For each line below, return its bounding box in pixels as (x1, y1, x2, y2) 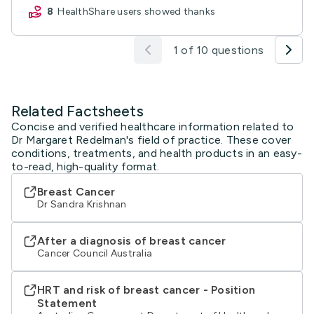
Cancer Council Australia (37, 247, 152, 259)
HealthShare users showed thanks (64, 6, 215, 18)
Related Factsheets (11, 102, 144, 120)
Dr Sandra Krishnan (37, 198, 127, 210)
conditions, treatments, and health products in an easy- (11, 146, 302, 160)
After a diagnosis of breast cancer (37, 234, 226, 247)
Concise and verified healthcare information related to (11, 120, 294, 133)
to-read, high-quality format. (11, 160, 160, 173)
